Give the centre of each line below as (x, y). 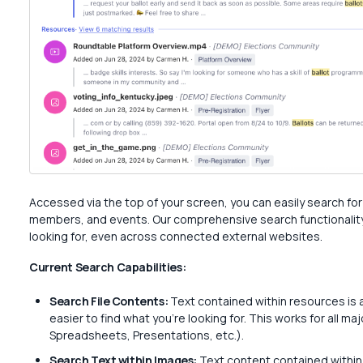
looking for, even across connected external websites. (175, 237)
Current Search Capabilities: (107, 267)
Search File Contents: (109, 301)
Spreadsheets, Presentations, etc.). (146, 335)
